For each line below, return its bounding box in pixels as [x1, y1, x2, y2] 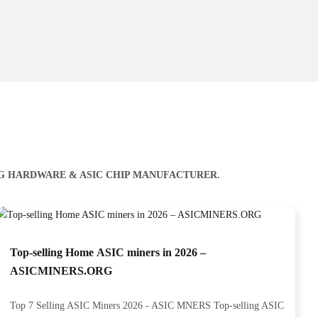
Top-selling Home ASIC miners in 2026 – [10, 246, 207, 258]
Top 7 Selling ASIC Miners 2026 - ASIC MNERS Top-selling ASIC [10, 300, 285, 311]
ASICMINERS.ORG [10, 265, 113, 277]
